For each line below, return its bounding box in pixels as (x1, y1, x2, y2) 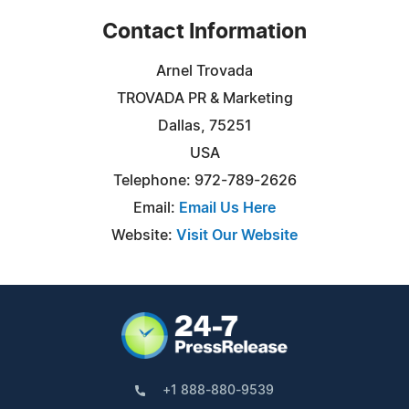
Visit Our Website (176, 227, 298, 243)
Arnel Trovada (156, 63, 253, 79)
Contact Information (102, 21, 307, 43)
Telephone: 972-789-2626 (112, 173, 297, 188)
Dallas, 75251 (157, 118, 252, 133)
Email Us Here (179, 200, 276, 215)
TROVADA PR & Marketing (116, 90, 293, 106)
